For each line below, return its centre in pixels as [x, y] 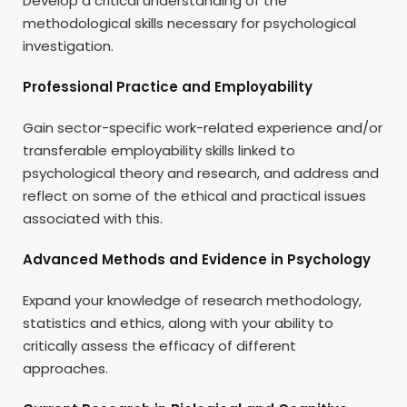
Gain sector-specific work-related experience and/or [203, 127]
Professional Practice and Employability [168, 86]
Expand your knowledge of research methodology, [192, 300]
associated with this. [93, 218]
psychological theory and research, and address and [201, 173]
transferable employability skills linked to [159, 150]
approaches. [65, 368]
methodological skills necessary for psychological [189, 23]
